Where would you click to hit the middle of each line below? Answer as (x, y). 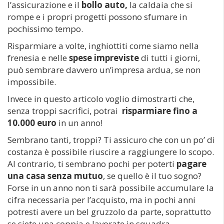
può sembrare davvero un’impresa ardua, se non (104, 70)
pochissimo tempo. (45, 29)
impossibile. (32, 82)
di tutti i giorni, (169, 58)
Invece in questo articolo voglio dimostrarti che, (101, 99)
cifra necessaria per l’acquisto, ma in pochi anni (101, 200)
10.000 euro (32, 123)
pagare (191, 164)
